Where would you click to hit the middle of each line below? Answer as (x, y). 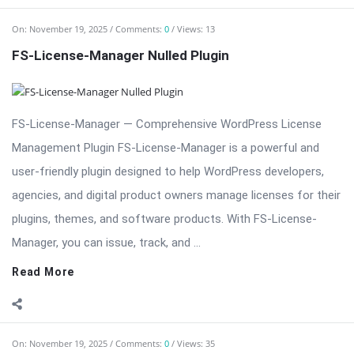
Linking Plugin (55, 282)
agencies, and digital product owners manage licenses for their (176, 87)
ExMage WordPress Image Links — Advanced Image (172, 262)
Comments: (140, 235)
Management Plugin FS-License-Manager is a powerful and (166, 40)
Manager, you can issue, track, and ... (106, 135)
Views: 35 (196, 235)
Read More (43, 164)
